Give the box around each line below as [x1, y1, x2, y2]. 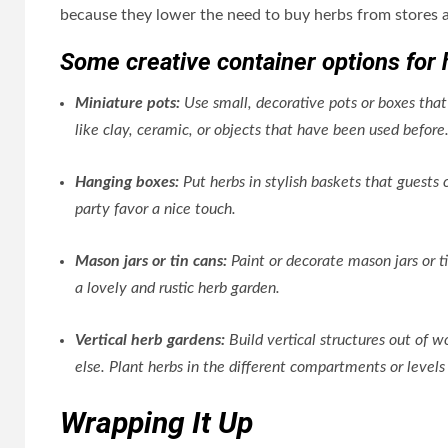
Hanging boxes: [75, 174, 183, 190]
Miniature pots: [75, 95, 184, 111]
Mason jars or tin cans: [75, 253, 231, 269]
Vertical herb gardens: [75, 332, 229, 348]
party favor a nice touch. [75, 201, 236, 217]
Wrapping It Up [60, 405, 253, 440]
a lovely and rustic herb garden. [75, 280, 280, 296]
